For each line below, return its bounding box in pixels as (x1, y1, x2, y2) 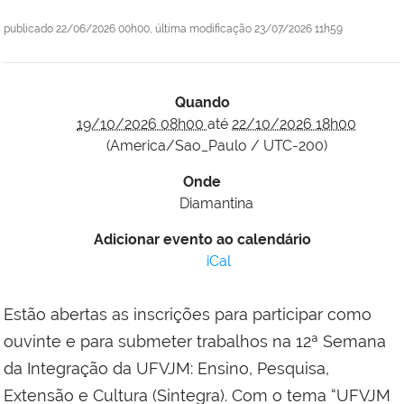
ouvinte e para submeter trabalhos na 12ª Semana (4, 332, 386, 352)
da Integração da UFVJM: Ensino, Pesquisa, (4, 359, 329, 379)
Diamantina (179, 195, 253, 213)
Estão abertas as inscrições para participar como (4, 305, 372, 325)
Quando (174, 94, 230, 112)
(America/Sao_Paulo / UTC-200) (106, 137, 327, 155)
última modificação (155, 23, 252, 36)
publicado (4, 23, 53, 36)
